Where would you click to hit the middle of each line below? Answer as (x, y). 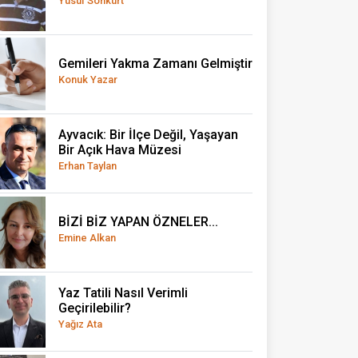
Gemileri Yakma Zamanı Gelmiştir (155, 63)
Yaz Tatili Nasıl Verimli (123, 293)
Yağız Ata (80, 324)
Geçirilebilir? (95, 308)
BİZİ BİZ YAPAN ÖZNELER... (138, 221)
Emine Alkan (87, 237)
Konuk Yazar (88, 79)
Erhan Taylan (88, 166)
